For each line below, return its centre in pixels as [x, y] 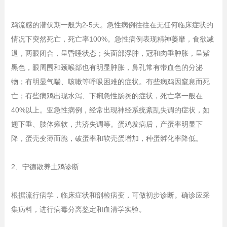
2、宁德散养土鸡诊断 [45, 166]
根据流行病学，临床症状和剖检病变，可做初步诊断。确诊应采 [110, 195]
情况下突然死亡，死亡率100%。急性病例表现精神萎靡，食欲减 [112, 39]
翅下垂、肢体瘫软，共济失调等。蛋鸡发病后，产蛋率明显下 [107, 124]
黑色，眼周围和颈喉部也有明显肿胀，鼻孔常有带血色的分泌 [107, 67]
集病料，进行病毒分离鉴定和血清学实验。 [78, 209]
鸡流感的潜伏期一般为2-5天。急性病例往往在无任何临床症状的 [112, 25]
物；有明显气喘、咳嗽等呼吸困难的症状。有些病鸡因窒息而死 [110, 81]
